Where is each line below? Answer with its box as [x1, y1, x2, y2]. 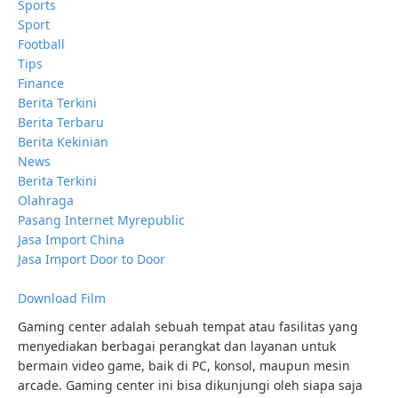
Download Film [18, 290, 106, 306]
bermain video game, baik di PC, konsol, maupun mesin [18, 357, 350, 374]
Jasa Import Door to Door [18, 251, 165, 267]
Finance [18, 75, 64, 92]
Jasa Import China [18, 231, 124, 248]
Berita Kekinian [18, 133, 108, 150]
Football [18, 36, 65, 52]
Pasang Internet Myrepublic [18, 211, 185, 228]
